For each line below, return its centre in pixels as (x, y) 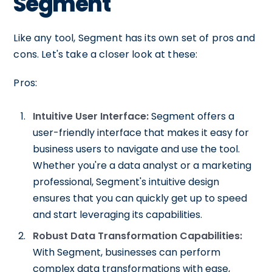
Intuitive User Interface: (91, 116)
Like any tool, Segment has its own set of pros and (134, 38)
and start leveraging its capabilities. (118, 215)
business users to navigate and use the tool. (137, 149)
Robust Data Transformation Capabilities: (138, 236)
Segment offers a (192, 116)
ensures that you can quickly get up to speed (140, 198)
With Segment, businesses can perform (127, 252)
